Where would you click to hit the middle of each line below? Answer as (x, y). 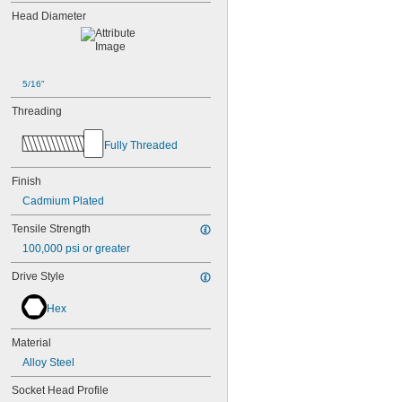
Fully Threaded (141, 145)
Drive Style (38, 276)
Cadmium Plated (63, 201)
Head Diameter (49, 16)
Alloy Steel (48, 363)
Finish (26, 181)
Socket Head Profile (60, 390)
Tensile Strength (51, 229)
